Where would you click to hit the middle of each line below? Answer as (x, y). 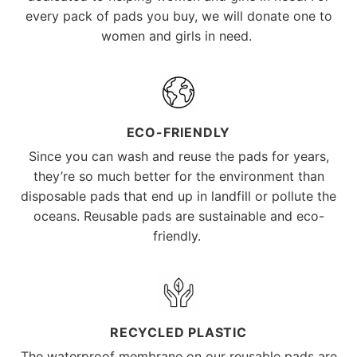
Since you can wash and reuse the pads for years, (178, 157)
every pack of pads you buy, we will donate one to (178, 16)
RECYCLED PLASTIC (178, 333)
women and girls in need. (178, 35)
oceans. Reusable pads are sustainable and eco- (178, 216)
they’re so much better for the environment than (178, 177)
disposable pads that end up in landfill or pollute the (178, 196)
